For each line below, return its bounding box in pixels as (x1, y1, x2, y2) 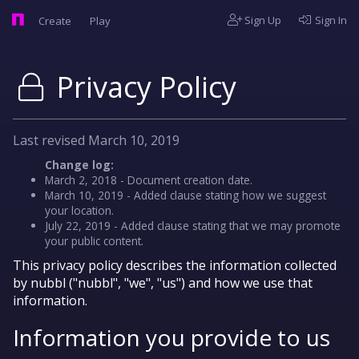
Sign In (313, 13, 347, 27)
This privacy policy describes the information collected (13, 256, 337, 274)
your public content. (45, 233, 143, 248)
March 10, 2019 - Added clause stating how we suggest (45, 188, 326, 203)
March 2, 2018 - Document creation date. (45, 172, 252, 188)
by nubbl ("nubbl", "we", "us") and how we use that (13, 274, 313, 292)
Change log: (45, 157, 114, 172)
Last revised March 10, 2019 (13, 131, 179, 149)
